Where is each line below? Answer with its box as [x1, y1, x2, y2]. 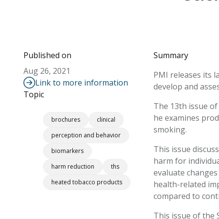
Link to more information [35, 77, 128, 88]
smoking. [153, 124, 187, 135]
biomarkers [51, 147, 84, 155]
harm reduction [51, 162, 94, 171]
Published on [23, 50, 71, 61]
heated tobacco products [51, 178, 122, 186]
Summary [153, 50, 188, 61]
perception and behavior [51, 131, 121, 139]
